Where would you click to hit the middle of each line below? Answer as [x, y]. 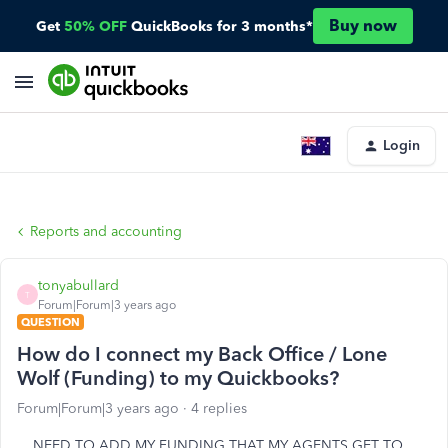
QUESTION [50, 322]
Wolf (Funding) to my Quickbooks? [178, 378]
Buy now [362, 25]
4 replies [219, 408]
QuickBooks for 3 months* [221, 26]
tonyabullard [78, 285]
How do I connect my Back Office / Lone [202, 354]
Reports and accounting [106, 231]
